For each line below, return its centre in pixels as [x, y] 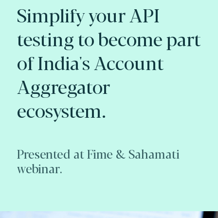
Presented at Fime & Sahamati [98, 153]
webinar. [40, 168]
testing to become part [109, 38]
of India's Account [91, 62]
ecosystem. [62, 109]
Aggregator [64, 86]
